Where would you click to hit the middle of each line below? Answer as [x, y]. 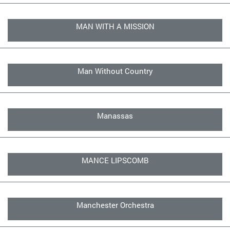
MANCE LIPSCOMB [115, 160]
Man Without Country [115, 71]
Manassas [115, 116]
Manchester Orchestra [115, 205]
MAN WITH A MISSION [115, 26]
